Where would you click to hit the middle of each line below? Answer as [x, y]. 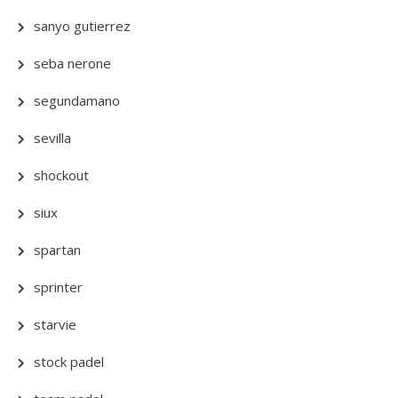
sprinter [58, 287]
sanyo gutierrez [82, 25]
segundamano [77, 100]
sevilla [52, 137]
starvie [55, 324]
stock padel [69, 361]
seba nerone [72, 63]
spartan [57, 249]
